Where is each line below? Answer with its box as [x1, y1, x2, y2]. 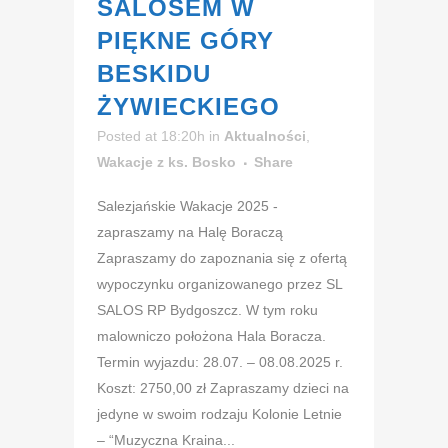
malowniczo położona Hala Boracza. [97, 328, 326, 345]
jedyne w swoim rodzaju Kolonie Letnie [97, 406, 342, 423]
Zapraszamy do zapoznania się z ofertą [97, 250, 347, 267]
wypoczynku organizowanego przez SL [97, 276, 342, 293]
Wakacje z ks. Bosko [97, 154, 236, 171]
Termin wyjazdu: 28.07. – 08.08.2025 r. [97, 354, 343, 371]
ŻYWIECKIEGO [97, 93, 280, 121]
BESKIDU [97, 60, 211, 88]
